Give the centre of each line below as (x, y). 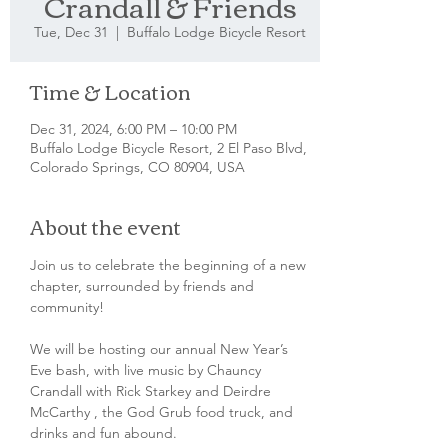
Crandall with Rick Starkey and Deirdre (152, 391)
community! (69, 307)
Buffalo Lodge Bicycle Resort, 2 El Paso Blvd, (168, 148)
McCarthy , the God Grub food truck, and (163, 412)
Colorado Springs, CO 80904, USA (137, 167)
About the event (105, 225)
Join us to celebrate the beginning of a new (170, 265)
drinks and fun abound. (105, 433)
